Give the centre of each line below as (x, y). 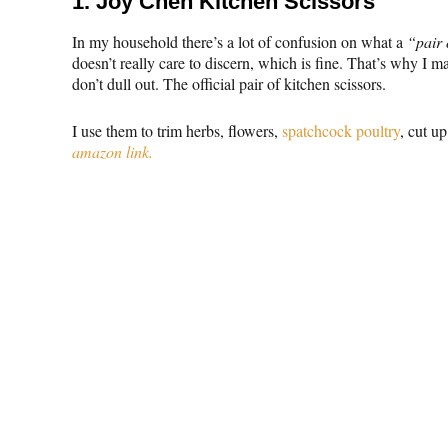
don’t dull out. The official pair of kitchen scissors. (229, 83)
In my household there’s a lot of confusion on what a (239, 41)
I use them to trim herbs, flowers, (177, 130)
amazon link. (112, 151)
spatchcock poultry (341, 130)
